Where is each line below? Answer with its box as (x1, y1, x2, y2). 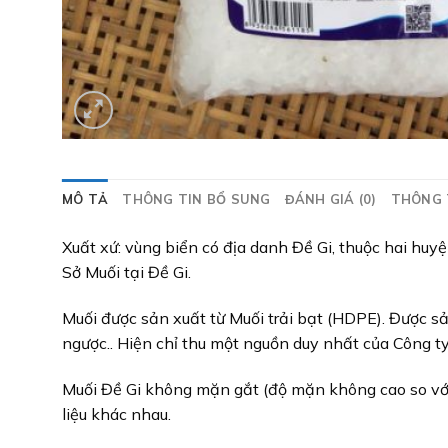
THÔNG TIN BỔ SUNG (122, 191, 271, 208)
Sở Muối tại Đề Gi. (62, 262, 191, 283)
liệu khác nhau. (62, 403, 171, 424)
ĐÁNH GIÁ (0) (284, 191, 377, 208)
